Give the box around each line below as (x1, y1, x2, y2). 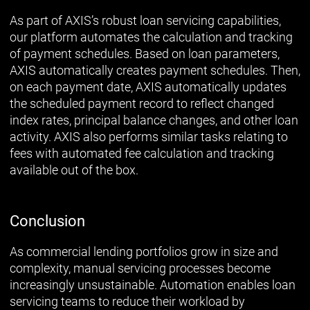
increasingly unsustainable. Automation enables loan (10, 277, 295, 292)
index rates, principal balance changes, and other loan (10, 112, 298, 127)
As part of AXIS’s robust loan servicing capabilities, (10, 12, 281, 28)
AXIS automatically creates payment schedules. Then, (10, 62, 300, 77)
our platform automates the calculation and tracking (10, 29, 293, 44)
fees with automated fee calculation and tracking (10, 145, 274, 161)
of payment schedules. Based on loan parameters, (10, 46, 280, 61)
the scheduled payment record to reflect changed (10, 95, 274, 111)
